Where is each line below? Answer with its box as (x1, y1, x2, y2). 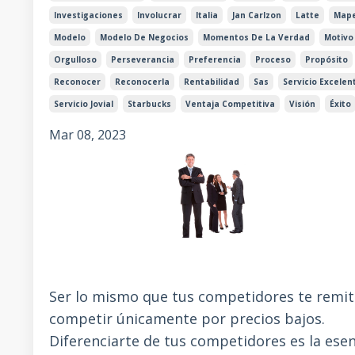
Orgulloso (54, 54, 97, 66)
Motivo (324, 32, 353, 44)
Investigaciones (54, 10, 123, 21)
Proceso (255, 54, 291, 66)
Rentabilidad (184, 76, 239, 88)
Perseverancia (111, 54, 174, 66)
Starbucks (128, 98, 171, 110)
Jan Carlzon (232, 10, 281, 21)
